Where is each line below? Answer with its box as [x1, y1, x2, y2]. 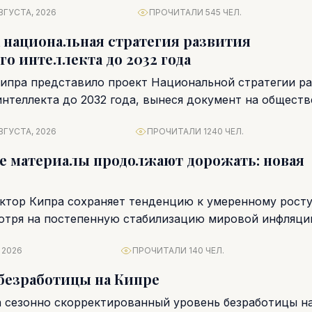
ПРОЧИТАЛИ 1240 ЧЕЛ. [146, 126, 244, 136]
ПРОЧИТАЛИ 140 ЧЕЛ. [132, 245, 224, 256]
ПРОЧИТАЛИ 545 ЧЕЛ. [148, 7, 242, 17]
